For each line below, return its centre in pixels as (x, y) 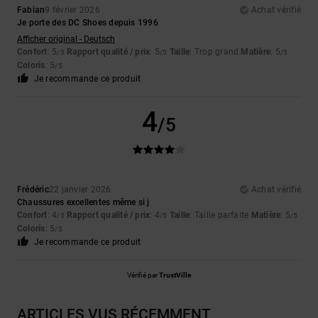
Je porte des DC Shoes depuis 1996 (88, 23)
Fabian (31, 10)
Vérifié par (143, 275)
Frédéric (33, 190)
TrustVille (175, 275)
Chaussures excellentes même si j (83, 203)
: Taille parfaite (220, 215)
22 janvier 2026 (80, 190)
